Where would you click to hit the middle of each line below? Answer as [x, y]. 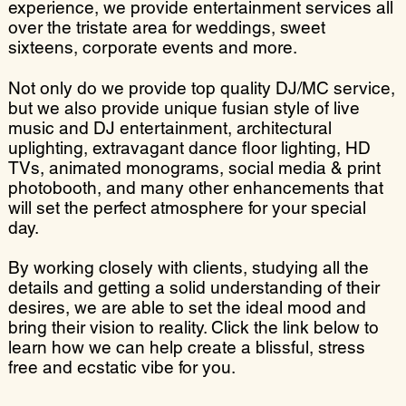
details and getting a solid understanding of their [194, 287]
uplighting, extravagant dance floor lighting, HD [190, 148]
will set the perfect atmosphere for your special [188, 208]
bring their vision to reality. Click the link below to [194, 327]
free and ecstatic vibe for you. [122, 367]
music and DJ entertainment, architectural [170, 128]
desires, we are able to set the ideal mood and [188, 307]
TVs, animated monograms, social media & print [195, 168]
